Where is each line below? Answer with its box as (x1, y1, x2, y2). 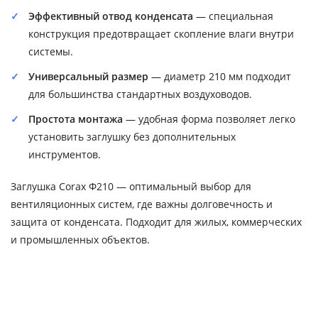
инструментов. (28, 147, 101, 161)
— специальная (193, 9, 273, 23)
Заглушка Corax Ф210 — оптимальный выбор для (11, 179, 251, 193)
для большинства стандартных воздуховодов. (28, 87, 252, 101)
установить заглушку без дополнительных (28, 129, 236, 143)
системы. (28, 44, 73, 58)
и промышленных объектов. (11, 232, 150, 246)
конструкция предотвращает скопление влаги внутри (28, 26, 294, 40)
